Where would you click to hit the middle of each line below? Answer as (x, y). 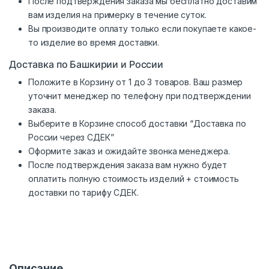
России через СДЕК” (71, 137)
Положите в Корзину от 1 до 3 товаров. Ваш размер (136, 82)
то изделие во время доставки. (94, 42)
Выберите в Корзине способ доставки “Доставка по (137, 123)
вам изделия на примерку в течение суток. (117, 14)
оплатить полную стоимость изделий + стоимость (134, 178)
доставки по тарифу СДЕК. (83, 192)
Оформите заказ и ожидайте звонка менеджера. (129, 151)
